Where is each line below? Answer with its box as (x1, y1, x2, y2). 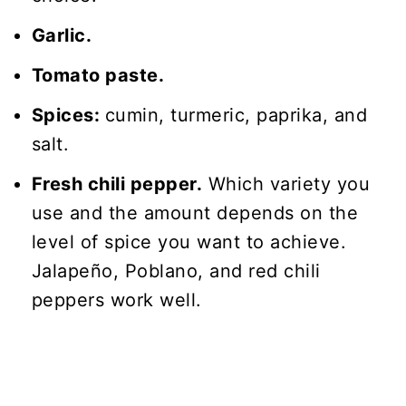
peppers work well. (31, 288, 202, 311)
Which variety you (202, 172, 371, 195)
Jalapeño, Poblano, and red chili (31, 259, 321, 282)
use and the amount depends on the (31, 201, 359, 224)
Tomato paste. (31, 63, 169, 86)
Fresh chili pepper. (31, 172, 203, 195)
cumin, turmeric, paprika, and (104, 103, 368, 126)
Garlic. (31, 24, 97, 46)
